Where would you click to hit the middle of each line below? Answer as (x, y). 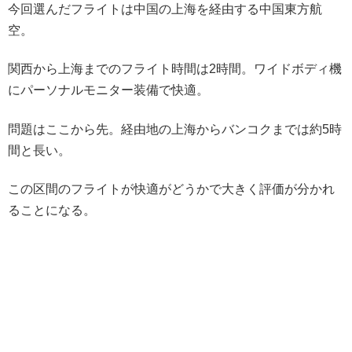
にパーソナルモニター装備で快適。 (108, 90)
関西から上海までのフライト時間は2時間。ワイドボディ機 (175, 69)
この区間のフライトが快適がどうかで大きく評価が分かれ (171, 189)
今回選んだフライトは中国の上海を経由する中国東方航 (165, 9)
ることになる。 (52, 210)
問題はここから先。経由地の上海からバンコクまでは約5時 (175, 129)
